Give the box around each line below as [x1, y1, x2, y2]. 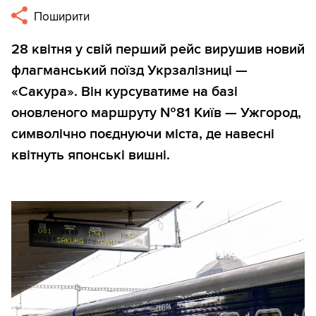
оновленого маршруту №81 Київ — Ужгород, [11, 104, 301, 122]
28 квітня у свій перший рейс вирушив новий [11, 41, 305, 59]
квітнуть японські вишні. [11, 147, 170, 164]
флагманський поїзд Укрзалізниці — [11, 62, 248, 80]
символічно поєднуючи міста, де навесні [11, 126, 274, 143]
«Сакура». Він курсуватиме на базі [11, 83, 238, 101]
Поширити [31, 9, 90, 25]
